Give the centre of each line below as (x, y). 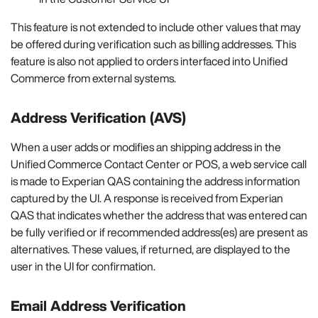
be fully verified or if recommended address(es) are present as (159, 232)
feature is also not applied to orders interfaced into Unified (149, 61)
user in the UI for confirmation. (83, 267)
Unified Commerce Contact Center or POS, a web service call (159, 164)
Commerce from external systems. (93, 78)
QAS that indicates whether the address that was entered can (159, 215)
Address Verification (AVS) (98, 117)
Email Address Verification (98, 306)
